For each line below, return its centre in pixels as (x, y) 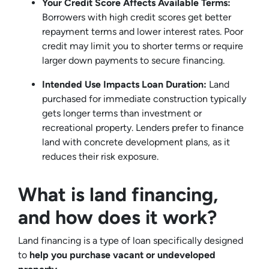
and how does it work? (117, 217)
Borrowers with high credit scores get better (137, 17)
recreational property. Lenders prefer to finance (143, 127)
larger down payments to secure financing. (133, 60)
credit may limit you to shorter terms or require (143, 46)
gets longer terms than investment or (122, 113)
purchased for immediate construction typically (144, 98)
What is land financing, (118, 194)
